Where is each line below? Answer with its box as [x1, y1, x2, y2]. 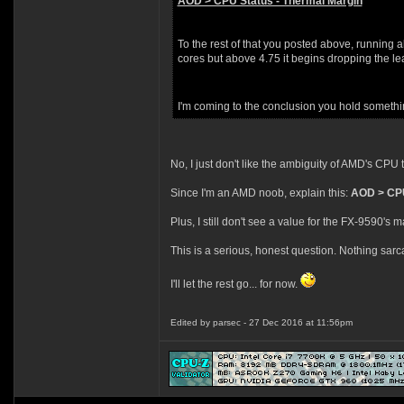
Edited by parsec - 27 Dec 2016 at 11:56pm [170, 317, 353, 327]
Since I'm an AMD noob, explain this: [170, 187, 351, 199]
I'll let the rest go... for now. [170, 278, 300, 290]
